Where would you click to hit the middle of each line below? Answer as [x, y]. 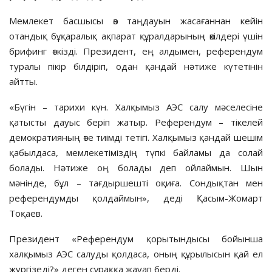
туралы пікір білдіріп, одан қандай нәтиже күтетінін [136, 66]
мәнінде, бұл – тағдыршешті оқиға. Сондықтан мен [136, 182]
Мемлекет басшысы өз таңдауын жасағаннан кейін [136, 20]
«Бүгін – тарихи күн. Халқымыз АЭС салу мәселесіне [136, 107]
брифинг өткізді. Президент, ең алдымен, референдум [136, 51]
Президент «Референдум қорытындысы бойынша [136, 238]
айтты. [23, 81]
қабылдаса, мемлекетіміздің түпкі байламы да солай [136, 152]
